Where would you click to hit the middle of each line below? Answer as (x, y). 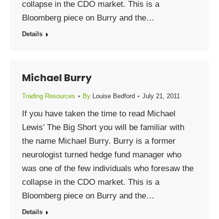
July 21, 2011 (161, 96)
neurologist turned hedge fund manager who (102, 155)
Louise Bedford (114, 96)
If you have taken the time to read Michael (99, 114)
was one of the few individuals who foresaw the (108, 168)
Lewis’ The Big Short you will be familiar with (103, 127)
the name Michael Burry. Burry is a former (99, 141)
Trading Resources (49, 96)
